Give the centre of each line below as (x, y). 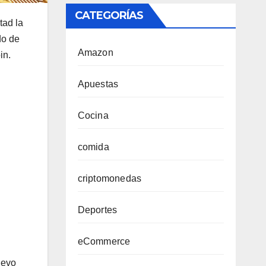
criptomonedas (110, 178)
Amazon (95, 53)
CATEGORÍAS (109, 15)
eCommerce (104, 241)
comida (93, 147)
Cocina (93, 115)
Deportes (97, 210)
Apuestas (98, 84)
